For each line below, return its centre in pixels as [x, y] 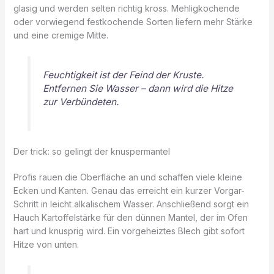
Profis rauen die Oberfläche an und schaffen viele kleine [128, 177]
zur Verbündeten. [80, 102]
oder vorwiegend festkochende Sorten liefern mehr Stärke [133, 22]
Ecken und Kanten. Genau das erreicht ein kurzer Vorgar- [129, 190]
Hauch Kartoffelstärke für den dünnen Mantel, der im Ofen [130, 217]
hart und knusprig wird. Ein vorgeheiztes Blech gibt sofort [129, 231]
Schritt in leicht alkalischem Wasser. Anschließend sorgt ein [131, 204]
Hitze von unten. [46, 244]
